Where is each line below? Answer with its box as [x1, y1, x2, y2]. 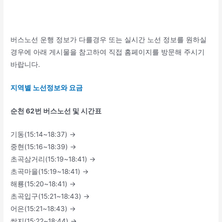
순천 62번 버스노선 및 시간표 [10, 107, 102, 115]
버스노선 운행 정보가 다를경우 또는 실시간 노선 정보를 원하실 [10, 36, 207, 44]
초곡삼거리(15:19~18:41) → [10, 155, 96, 163]
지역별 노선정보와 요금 [10, 84, 83, 92]
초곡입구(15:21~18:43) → [10, 192, 90, 200]
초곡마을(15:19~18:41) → [10, 167, 89, 175]
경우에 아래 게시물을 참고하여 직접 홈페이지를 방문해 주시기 [10, 48, 205, 56]
